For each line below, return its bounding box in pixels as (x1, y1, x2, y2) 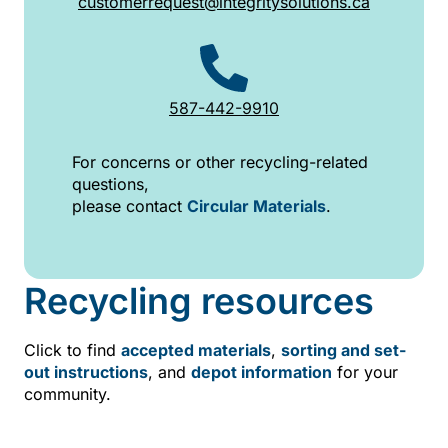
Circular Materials (187, 195, 326, 216)
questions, (72, 173, 149, 194)
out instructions (24, 362, 148, 383)
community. (24, 384, 111, 405)
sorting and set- (281, 340, 406, 361)
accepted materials (121, 340, 271, 361)
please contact (72, 195, 187, 216)
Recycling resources (24, 279, 374, 324)
